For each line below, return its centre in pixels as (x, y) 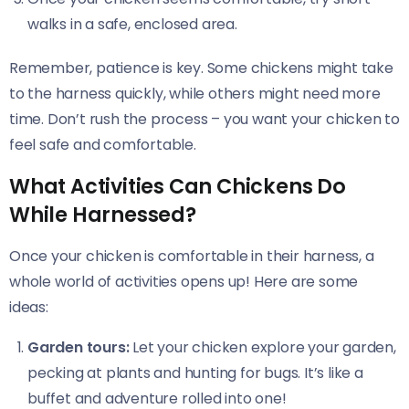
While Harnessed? (103, 214)
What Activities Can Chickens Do (178, 186)
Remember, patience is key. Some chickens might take (201, 68)
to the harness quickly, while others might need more (195, 93)
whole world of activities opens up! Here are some (184, 281)
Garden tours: (79, 347)
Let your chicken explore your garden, (262, 347)
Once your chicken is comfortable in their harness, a (192, 256)
